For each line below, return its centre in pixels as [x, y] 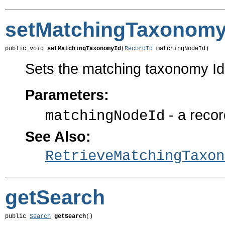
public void [26, 49]
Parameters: [67, 95]
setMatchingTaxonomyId [84, 49]
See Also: [58, 137]
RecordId [139, 49]
